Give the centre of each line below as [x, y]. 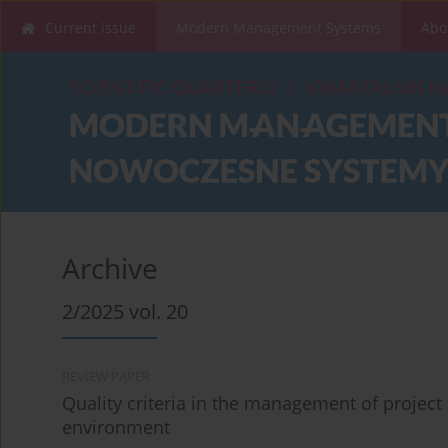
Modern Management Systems [278, 27]
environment [116, 427]
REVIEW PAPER [106, 377]
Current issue [90, 27]
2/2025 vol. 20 [125, 312]
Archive [110, 268]
